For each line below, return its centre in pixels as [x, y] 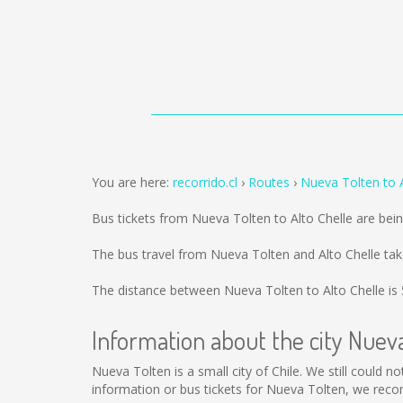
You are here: [132, 182]
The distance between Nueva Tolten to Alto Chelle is [246, 290]
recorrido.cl [205, 182]
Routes [269, 182]
